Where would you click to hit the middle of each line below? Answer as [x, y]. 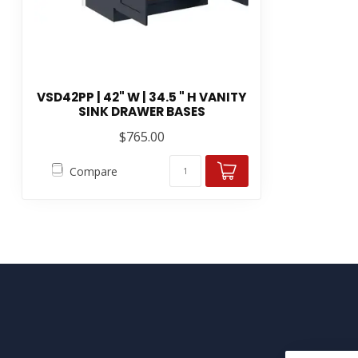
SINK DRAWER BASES [141, 112]
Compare [93, 171]
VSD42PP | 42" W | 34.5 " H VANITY [141, 97]
